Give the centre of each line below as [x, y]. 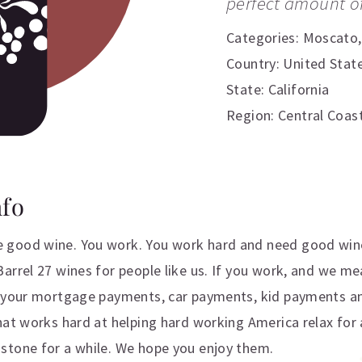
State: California [278, 89]
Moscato [330, 38]
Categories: [265, 38]
